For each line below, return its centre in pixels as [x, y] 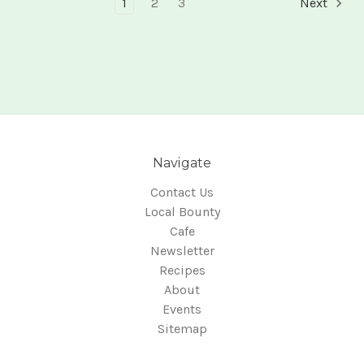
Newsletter [182, 251]
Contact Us [182, 193]
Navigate [182, 163]
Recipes [182, 271]
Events [182, 310]
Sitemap [182, 329]
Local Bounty [182, 212]
